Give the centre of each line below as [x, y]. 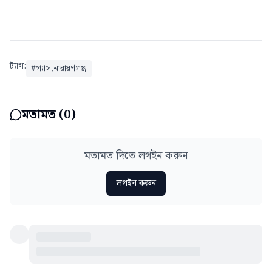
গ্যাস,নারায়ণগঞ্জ [61, 68]
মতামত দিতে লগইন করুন [136, 155]
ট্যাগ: [18, 66]
